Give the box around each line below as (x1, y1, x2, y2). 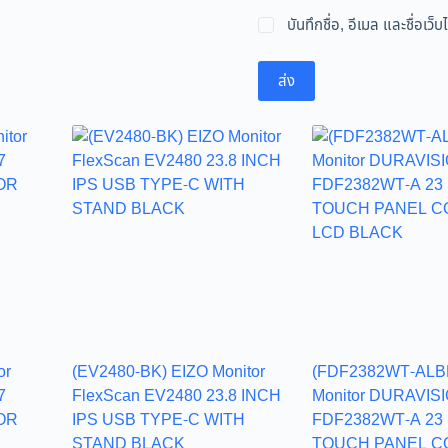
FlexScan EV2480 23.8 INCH (71, 383, 281, 408)
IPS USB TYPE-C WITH (71, 407, 245, 432)
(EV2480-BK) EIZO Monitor (71, 359, 265, 384)
